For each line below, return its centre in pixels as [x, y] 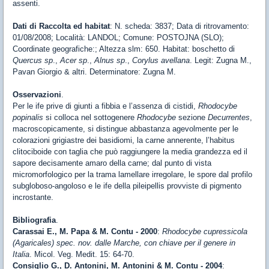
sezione [193, 117]
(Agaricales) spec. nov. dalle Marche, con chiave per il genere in [124, 243]
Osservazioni [37, 95]
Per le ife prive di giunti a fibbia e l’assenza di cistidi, [105, 106]
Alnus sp [110, 60]
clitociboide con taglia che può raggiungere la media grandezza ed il [130, 152]
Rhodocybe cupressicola [205, 231]
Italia [21, 254]
